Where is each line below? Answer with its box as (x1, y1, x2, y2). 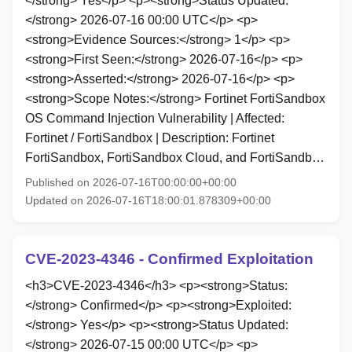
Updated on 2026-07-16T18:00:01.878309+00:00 (25, 193, 271, 207)
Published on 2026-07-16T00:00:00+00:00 (25, 175, 236, 189)
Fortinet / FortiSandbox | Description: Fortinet (25, 130, 274, 145)
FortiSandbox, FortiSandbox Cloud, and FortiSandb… (25, 150, 324, 164)
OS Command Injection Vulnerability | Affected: (25, 111, 284, 125)
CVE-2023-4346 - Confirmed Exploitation (25, 250, 313, 267)
